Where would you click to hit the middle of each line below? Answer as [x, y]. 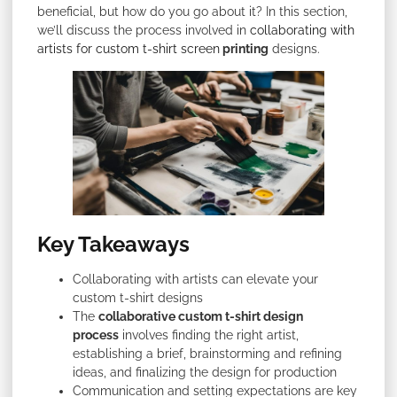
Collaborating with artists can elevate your [195, 279]
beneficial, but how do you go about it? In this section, [192, 12]
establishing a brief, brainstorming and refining [207, 353]
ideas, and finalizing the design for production [205, 372]
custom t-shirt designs [138, 297]
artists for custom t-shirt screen [128, 49]
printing [244, 49]
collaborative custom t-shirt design [201, 316]
